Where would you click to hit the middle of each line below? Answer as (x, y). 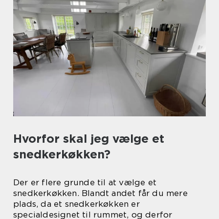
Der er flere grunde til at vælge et (85, 182)
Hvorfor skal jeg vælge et (89, 138)
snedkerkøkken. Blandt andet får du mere (100, 193)
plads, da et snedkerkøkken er (77, 204)
